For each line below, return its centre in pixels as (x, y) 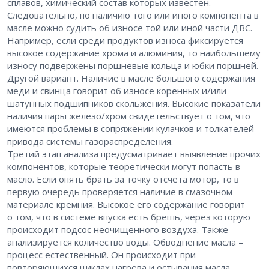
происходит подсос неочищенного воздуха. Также (118, 230)
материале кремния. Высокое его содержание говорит (126, 204)
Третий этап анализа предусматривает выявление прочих (134, 154)
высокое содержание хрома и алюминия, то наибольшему (134, 53)
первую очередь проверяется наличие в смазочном (120, 192)
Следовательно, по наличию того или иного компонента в (133, 15)
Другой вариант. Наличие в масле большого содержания (131, 78)
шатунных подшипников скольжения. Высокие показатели (134, 104)
